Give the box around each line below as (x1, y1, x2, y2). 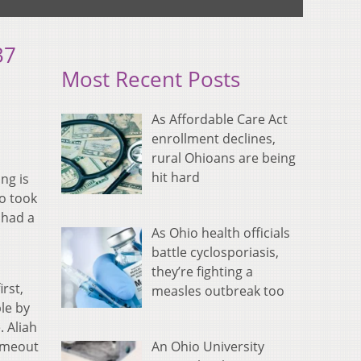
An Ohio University (151, 338, 264, 356)
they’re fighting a (151, 263, 253, 281)
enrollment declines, (151, 130, 276, 148)
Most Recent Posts (61, 65, 240, 94)
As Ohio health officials (151, 224, 290, 243)
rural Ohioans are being (151, 149, 296, 168)
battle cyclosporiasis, (151, 243, 279, 262)
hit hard (151, 168, 200, 187)
